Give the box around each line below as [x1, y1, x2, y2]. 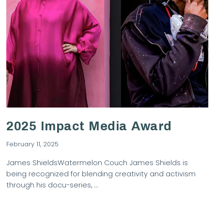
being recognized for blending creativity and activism [6, 169, 196, 179]
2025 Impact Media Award [6, 120, 172, 133]
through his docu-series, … [6, 180, 98, 190]
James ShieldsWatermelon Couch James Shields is [6, 158, 188, 168]
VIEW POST [88, 59, 127, 67]
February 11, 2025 [6, 139, 59, 148]
